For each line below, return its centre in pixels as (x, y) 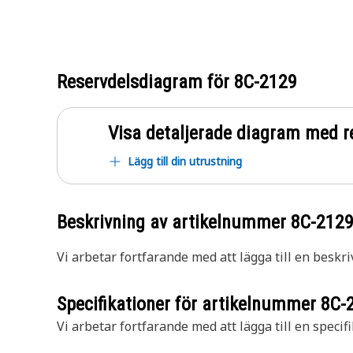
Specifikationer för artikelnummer (189, 304)
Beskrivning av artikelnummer (174, 222)
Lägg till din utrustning (185, 161)
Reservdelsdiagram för (145, 82)
